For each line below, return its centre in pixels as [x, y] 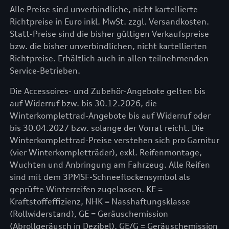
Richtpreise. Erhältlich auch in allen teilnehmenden [109, 58]
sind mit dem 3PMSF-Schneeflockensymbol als [100, 177]
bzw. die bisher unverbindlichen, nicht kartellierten [108, 46]
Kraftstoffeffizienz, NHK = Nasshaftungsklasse [100, 201]
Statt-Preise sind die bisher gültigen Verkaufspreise [109, 34]
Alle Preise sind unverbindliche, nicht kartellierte [104, 9]
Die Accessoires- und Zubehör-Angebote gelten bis [107, 91]
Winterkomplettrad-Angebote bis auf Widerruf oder [110, 116]
